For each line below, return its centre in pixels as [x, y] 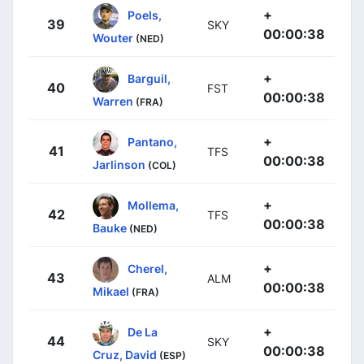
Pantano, [152, 141]
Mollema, [153, 205]
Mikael [111, 291]
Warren [113, 101]
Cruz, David [125, 354]
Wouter [113, 37]
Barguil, [149, 78]
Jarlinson [119, 164]
